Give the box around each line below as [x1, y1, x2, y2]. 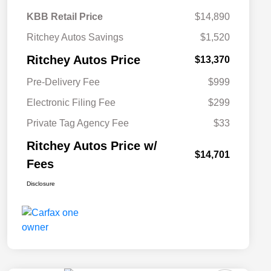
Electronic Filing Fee [27, 97, 116, 108]
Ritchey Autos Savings [27, 32, 123, 43]
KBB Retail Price [27, 11, 103, 22]
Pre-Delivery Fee [27, 77, 100, 88]
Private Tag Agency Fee [27, 118, 129, 129]
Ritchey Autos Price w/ [27, 139, 157, 153]
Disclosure [27, 180, 55, 188]
